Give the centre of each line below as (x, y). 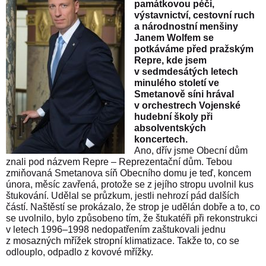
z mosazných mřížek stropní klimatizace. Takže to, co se (123, 241)
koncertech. (161, 140)
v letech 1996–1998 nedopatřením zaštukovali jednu (116, 230)
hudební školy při (173, 117)
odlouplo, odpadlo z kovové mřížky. (81, 252)
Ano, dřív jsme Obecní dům (191, 151)
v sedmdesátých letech (186, 72)
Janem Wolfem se (174, 38)
